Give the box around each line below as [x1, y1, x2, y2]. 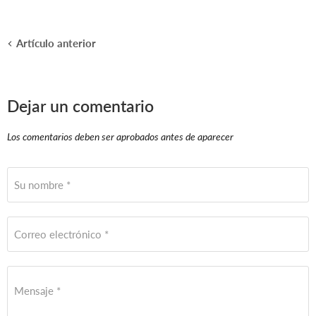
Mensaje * [14, 284, 61, 297]
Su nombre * [14, 178, 71, 191]
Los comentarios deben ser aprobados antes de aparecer [7, 130, 233, 143]
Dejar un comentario [7, 97, 154, 116]
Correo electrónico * [14, 227, 109, 241]
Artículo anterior [16, 37, 96, 50]
